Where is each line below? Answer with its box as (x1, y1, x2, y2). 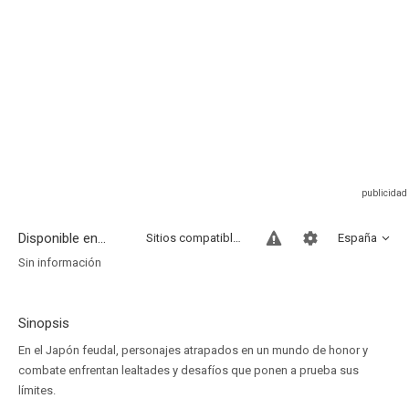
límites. (18, 383, 56, 397)
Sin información (18, 256, 101, 269)
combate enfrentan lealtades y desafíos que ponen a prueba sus (18, 363, 359, 377)
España (338, 231, 377, 245)
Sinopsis (18, 315, 69, 331)
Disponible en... (18, 230, 106, 246)
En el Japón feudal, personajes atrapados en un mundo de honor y (18, 343, 368, 357)
